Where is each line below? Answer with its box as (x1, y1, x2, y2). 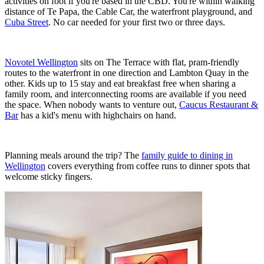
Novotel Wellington (5, 57, 78, 67)
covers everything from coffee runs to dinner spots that (45, 160, 250, 171)
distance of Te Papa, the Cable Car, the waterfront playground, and (5, 6, 252, 16)
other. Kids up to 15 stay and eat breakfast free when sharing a (5, 78, 236, 88)
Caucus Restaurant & (179, 99, 258, 110)
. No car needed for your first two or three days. (48, 16, 225, 27)
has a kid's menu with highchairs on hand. (18, 110, 176, 120)
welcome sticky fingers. (5, 171, 93, 181)
